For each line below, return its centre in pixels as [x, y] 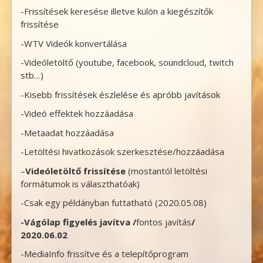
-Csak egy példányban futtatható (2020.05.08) [114, 203]
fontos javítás [164, 222]
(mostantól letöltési [167, 171]
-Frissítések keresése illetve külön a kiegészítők [117, 11]
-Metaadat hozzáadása [68, 132]
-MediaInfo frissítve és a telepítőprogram [105, 254]
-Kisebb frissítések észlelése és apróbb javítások [121, 94]
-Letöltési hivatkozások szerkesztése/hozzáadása [123, 152]
